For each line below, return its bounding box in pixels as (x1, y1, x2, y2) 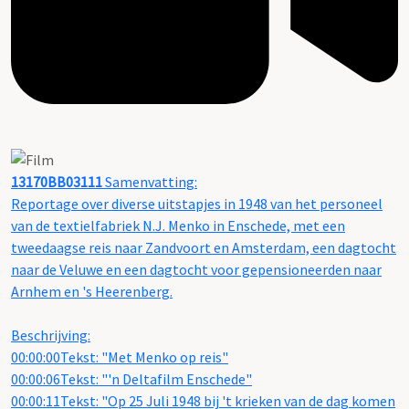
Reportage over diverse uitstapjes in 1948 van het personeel (11, 194, 383, 214)
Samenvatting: (102, 173, 197, 192)
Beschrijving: (11, 326, 90, 345)
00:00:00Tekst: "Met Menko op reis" (11, 348, 228, 367)
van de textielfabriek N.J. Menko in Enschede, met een (11, 216, 345, 236)
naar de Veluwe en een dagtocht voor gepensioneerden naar (11, 260, 382, 279)
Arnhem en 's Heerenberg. (11, 282, 173, 301)
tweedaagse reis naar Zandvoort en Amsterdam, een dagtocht (11, 238, 396, 257)
